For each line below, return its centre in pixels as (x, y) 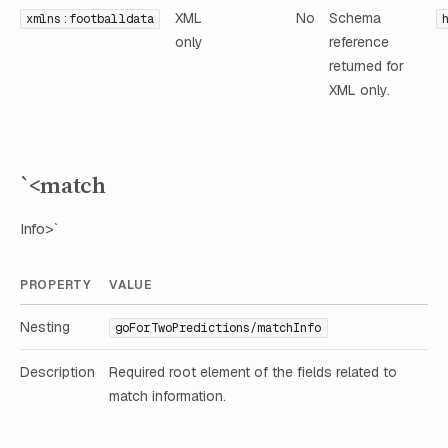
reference (359, 41)
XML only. (359, 89)
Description (57, 371)
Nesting (45, 326)
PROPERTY (55, 284)
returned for (366, 65)
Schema (355, 17)
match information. (167, 395)
